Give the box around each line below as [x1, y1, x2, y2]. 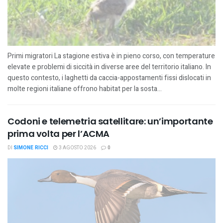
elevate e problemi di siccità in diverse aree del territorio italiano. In [7, 61, 211, 72]
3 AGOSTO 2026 [58, 144, 96, 151]
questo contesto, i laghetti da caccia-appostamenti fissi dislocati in [7, 72, 211, 83]
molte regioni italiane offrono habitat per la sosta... [7, 83, 162, 94]
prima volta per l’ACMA [7, 127, 110, 140]
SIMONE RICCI [13, 144, 48, 151]
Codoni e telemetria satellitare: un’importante [7, 114, 213, 127]
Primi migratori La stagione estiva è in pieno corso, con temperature [7, 50, 215, 61]
